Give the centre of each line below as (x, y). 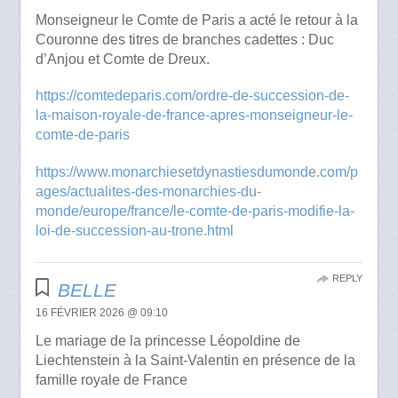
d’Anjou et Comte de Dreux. (122, 60)
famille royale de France (111, 379)
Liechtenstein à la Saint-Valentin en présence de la (195, 360)
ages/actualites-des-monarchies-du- (148, 191)
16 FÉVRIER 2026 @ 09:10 (101, 312)
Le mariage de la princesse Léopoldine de (167, 340)
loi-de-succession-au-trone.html (134, 230)
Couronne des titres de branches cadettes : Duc (184, 40)
